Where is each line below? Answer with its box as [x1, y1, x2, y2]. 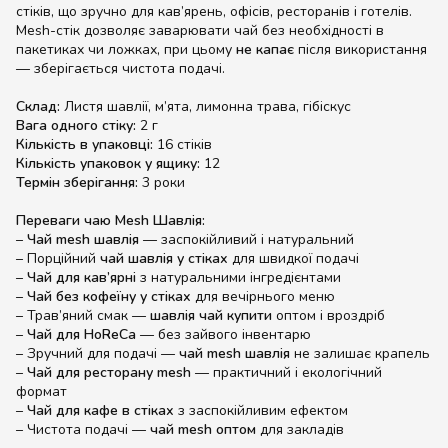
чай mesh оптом [150, 420, 256, 439]
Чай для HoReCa [27, 325, 136, 344]
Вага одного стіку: [16, 116, 136, 135]
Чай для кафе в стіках [27, 401, 174, 420]
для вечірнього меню [191, 287, 335, 306]
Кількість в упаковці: [16, 135, 153, 154]
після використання [294, 40, 427, 59]
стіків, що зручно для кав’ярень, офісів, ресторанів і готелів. [16, 2, 412, 21]
